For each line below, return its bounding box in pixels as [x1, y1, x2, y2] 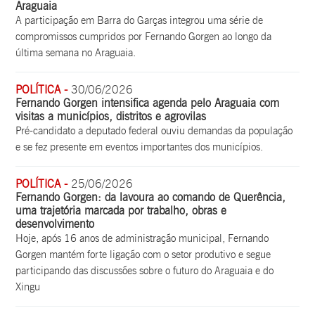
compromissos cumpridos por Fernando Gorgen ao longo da [15, 30, 272, 43]
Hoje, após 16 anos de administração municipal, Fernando [15, 231, 269, 245]
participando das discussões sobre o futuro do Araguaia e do [15, 264, 274, 277]
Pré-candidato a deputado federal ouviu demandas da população [15, 124, 293, 137]
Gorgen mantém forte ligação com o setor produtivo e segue [15, 247, 271, 261]
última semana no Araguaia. [15, 46, 136, 59]
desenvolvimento [15, 217, 95, 231]
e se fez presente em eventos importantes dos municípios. [15, 140, 264, 153]
